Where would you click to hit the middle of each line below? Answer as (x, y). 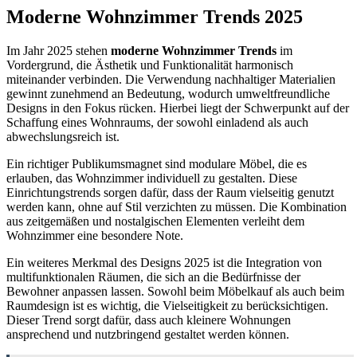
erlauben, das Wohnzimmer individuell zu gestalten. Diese (152, 178)
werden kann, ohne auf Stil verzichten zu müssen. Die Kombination (177, 206)
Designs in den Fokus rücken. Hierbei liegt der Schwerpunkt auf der (178, 108)
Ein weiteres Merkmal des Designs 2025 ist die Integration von (164, 262)
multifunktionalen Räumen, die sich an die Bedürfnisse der (153, 277)
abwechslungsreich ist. (63, 136)
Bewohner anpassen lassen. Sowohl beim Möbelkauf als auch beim (175, 291)
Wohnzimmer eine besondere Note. (95, 235)
